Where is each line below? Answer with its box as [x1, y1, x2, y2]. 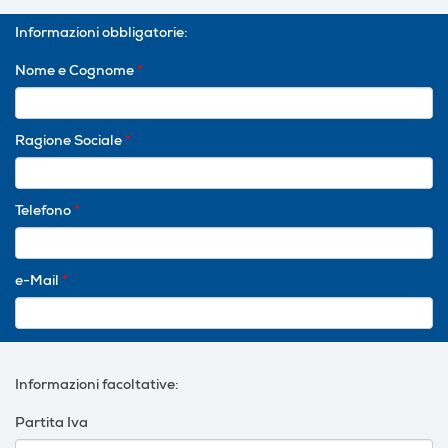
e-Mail [15, 275, 59, 290]
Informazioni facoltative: [15, 379, 179, 394]
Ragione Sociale [15, 135, 122, 150]
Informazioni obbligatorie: [15, 27, 188, 42]
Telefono [15, 205, 71, 220]
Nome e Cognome [15, 65, 134, 80]
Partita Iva [15, 417, 88, 432]
